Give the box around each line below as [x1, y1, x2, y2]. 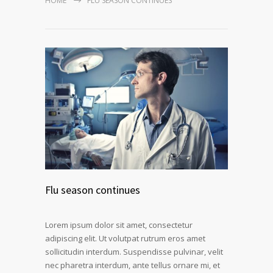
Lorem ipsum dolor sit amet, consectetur [45, 219, 193, 230]
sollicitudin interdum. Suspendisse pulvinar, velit [45, 246, 223, 257]
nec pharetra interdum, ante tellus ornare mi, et [45, 259, 220, 271]
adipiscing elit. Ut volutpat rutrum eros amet [45, 232, 205, 244]
